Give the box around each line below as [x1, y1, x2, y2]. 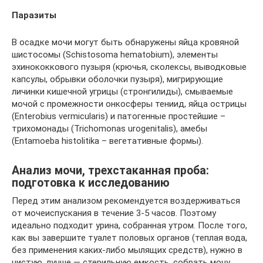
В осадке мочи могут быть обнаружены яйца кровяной [12, 36, 239, 48]
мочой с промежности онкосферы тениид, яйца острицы [12, 98, 247, 109]
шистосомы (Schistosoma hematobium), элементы [12, 49, 218, 60]
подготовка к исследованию [12, 176, 170, 190]
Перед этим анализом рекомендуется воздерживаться [12, 195, 240, 206]
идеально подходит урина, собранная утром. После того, [12, 220, 247, 231]
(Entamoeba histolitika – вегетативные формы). [12, 135, 203, 146]
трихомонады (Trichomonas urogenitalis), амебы [12, 123, 207, 134]
